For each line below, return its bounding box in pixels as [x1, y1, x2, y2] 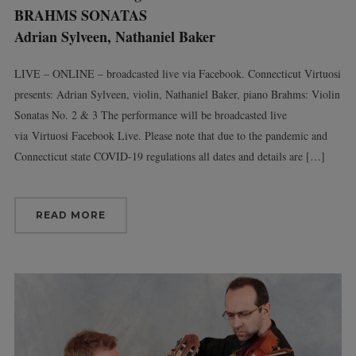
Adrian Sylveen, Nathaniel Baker [14, 25, 215, 47]
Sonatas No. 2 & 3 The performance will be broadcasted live [14, 106, 287, 122]
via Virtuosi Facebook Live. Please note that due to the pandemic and [14, 127, 327, 143]
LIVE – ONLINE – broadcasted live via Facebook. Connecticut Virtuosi [14, 65, 341, 81]
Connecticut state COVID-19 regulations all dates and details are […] [14, 148, 325, 164]
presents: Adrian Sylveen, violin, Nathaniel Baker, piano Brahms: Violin [14, 86, 340, 102]
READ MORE [35, 208, 106, 221]
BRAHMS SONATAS [14, 4, 147, 25]
